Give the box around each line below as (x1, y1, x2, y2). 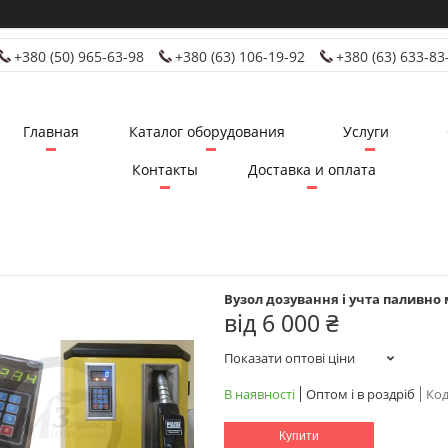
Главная (22, 122, 79, 142)
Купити (279, 428, 319, 443)
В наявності (224, 384, 295, 403)
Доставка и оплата (248, 160, 376, 180)
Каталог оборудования (128, 122, 285, 142)
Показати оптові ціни (224, 348, 355, 367)
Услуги (342, 122, 389, 142)
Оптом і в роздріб (306, 384, 415, 403)
